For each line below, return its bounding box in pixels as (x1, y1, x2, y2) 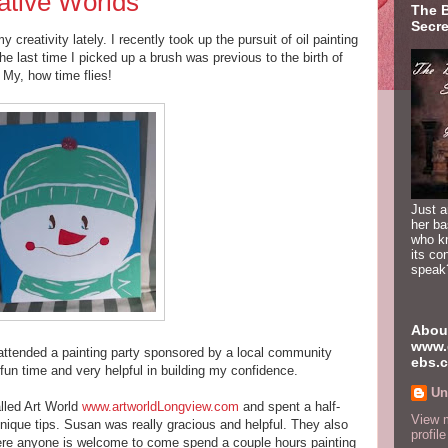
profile (411, 426, 446, 442)
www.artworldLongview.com (82, 398, 239, 414)
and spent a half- (239, 398, 340, 414)
